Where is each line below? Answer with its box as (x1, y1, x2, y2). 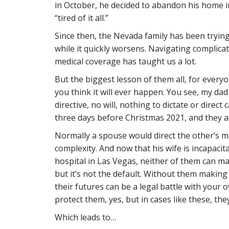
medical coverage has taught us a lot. (55, 56, 196, 67)
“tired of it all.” (55, 12, 108, 24)
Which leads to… (55, 212, 116, 223)
